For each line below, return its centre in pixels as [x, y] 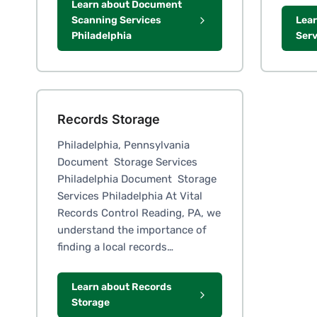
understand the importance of [132, 230]
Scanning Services [116, 20]
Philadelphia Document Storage [137, 179]
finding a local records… [115, 247]
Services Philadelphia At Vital [130, 196]
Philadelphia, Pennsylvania [123, 145]
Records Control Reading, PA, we [139, 213]
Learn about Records [122, 287]
